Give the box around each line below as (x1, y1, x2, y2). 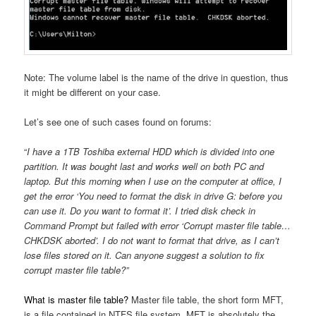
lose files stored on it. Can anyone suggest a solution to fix (24, 248, 265, 262)
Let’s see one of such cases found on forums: (24, 114, 212, 128)
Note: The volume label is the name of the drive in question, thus (24, 70, 289, 84)
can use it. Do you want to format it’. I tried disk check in (24, 204, 256, 218)
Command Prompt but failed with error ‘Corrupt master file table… (24, 219, 291, 233)
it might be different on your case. (24, 85, 162, 99)
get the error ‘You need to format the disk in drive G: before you (24, 189, 283, 203)
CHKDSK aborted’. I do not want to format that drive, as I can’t (24, 233, 280, 248)
